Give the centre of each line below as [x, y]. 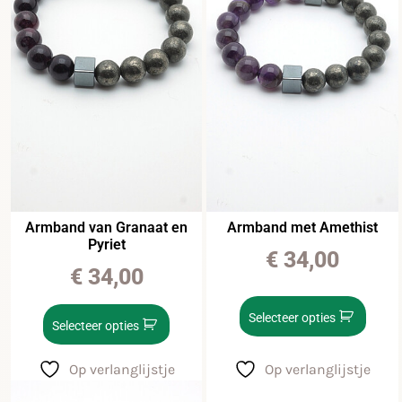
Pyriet [106, 244]
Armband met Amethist [303, 227]
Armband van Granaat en [107, 227]
